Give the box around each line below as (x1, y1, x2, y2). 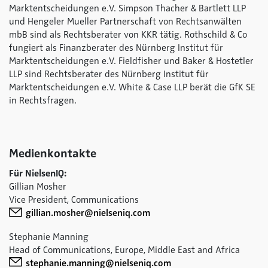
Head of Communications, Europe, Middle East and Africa (9, 243, 240, 256)
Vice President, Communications (9, 194, 139, 206)
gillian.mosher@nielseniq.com (26, 207, 150, 219)
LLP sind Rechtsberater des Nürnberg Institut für (9, 68, 209, 80)
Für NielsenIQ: (9, 167, 66, 179)
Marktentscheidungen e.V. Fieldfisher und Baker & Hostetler (9, 55, 254, 67)
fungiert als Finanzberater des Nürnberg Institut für (9, 42, 223, 54)
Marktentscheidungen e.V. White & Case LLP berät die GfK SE (9, 81, 255, 93)
